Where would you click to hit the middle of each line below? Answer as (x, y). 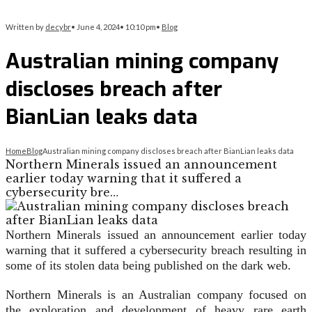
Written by (25, 27)
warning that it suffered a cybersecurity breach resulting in (156, 250)
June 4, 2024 (98, 27)
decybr (58, 27)
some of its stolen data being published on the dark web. (148, 266)
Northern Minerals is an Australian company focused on (156, 295)
